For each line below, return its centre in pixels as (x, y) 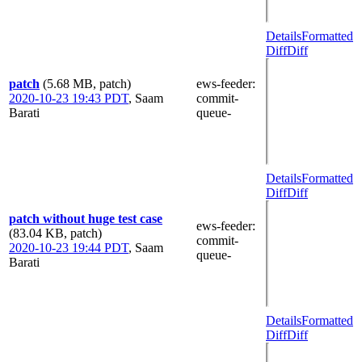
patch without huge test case (86, 218)
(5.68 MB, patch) (87, 83)
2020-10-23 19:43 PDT (69, 98)
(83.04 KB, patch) (55, 233)
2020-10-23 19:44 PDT (69, 247)
